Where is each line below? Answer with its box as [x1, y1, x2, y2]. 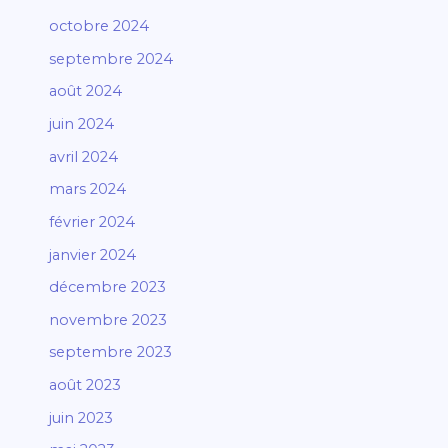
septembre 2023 [49, 343, 173, 362]
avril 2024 [49, 147, 119, 166]
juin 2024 [49, 114, 115, 133]
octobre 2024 [49, 17, 150, 36]
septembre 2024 [49, 49, 174, 68]
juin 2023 [49, 408, 114, 427]
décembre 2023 [49, 278, 167, 297]
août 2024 [49, 82, 123, 101]
